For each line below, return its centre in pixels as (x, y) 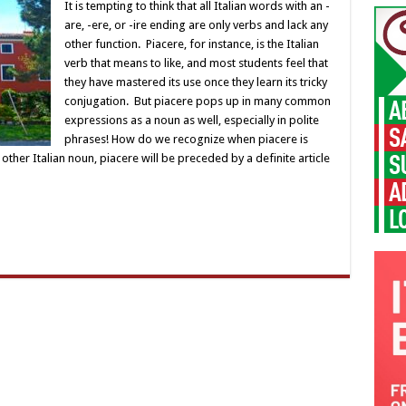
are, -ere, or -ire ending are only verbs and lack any (196, 25)
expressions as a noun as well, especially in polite (191, 120)
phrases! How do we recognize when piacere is (186, 139)
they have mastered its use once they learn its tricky (195, 82)
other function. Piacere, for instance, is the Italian (191, 44)
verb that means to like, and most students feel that (196, 63)
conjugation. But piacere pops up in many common (197, 101)
